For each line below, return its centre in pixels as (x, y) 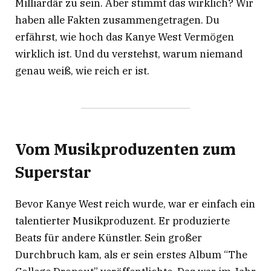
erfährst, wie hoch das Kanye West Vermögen (125, 37)
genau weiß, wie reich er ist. (82, 70)
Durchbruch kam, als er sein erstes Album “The (131, 255)
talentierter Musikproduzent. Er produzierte (122, 221)
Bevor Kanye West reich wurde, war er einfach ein (135, 204)
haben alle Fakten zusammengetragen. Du (117, 20)
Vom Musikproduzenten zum (126, 149)
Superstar (53, 172)
